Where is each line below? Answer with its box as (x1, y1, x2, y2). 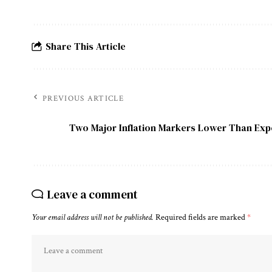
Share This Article (46, 39, 126, 53)
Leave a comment (47, 186, 138, 202)
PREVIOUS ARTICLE (42, 93, 124, 104)
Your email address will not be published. (32, 211, 154, 223)
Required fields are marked (155, 211, 247, 223)
